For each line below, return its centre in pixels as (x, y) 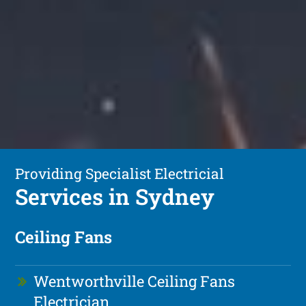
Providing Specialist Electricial (120, 173)
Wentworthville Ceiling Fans (135, 281)
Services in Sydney (115, 196)
